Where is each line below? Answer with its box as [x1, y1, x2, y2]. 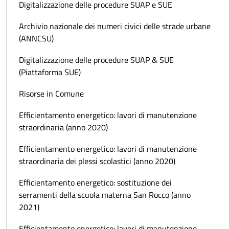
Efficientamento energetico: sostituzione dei [19, 176, 172, 189]
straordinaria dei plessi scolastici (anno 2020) [19, 155, 175, 168]
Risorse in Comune [19, 87, 84, 100]
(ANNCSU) [19, 32, 54, 45]
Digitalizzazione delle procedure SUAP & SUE [19, 54, 174, 66]
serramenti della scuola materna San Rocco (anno [19, 189, 191, 201]
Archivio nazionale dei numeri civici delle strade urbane [19, 20, 211, 33]
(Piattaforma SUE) [19, 66, 81, 79]
